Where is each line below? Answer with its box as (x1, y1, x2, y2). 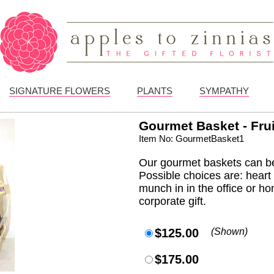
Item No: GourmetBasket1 (138, 133, 244, 144)
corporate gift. (138, 195, 206, 207)
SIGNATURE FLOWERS (9, 86, 110, 96)
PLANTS (137, 86, 172, 96)
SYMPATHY (199, 86, 249, 96)
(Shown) (210, 226, 248, 237)
